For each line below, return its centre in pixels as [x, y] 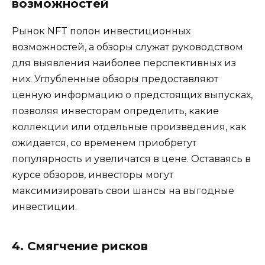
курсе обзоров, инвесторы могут [93, 174]
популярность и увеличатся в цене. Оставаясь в [131, 159]
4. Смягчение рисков [80, 246]
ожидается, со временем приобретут [104, 143]
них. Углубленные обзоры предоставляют [115, 79]
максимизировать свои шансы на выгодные [123, 190]
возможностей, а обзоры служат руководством [127, 47]
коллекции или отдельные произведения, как [129, 127]
